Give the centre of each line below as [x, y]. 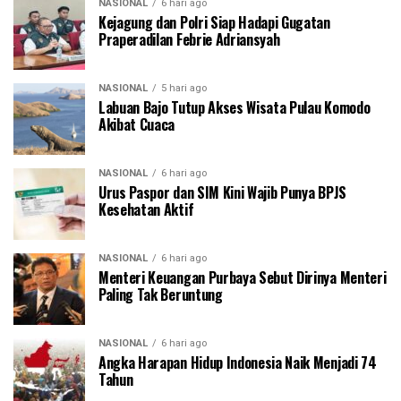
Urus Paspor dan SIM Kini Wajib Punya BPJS [222, 193]
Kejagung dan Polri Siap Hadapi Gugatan [214, 23]
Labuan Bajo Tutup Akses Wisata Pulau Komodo [235, 108]
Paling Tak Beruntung [161, 295]
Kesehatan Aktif [146, 210]
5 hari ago [184, 89]
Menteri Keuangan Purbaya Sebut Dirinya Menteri [243, 278]
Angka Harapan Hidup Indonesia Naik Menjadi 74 [238, 363]
